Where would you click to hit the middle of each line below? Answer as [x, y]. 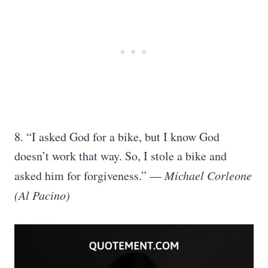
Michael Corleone [208, 175]
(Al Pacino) [42, 195]
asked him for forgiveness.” [80, 176]
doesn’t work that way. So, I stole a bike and [121, 156]
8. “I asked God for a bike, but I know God [117, 137]
